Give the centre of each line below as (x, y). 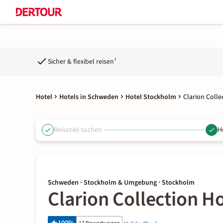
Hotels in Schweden (89, 97)
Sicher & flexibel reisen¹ (82, 61)
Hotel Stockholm (151, 97)
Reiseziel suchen (78, 130)
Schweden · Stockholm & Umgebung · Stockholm (121, 183)
